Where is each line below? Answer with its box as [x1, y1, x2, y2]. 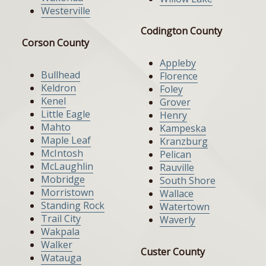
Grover [160, 96, 191, 109]
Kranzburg [160, 135, 208, 148]
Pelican [160, 148, 191, 161]
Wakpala [41, 225, 80, 239]
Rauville [160, 161, 194, 175]
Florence [160, 69, 198, 83]
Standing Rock [41, 199, 104, 213]
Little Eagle [41, 107, 90, 121]
